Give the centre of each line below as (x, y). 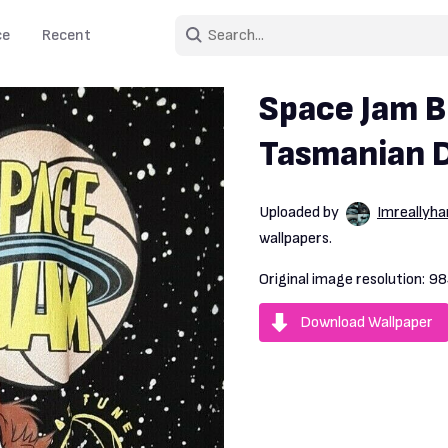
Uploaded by (300, 213)
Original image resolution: (343, 279)
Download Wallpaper (366, 322)
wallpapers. (295, 238)
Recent (67, 35)
